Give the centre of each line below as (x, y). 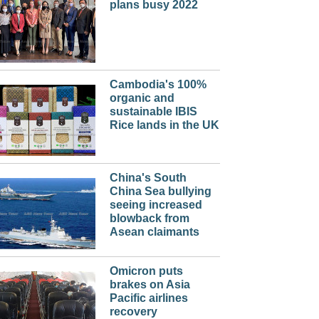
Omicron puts (146, 271)
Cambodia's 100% (158, 85)
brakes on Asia (150, 285)
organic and (142, 98)
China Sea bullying (160, 192)
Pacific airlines (148, 298)
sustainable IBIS (153, 112)
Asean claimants (154, 232)
